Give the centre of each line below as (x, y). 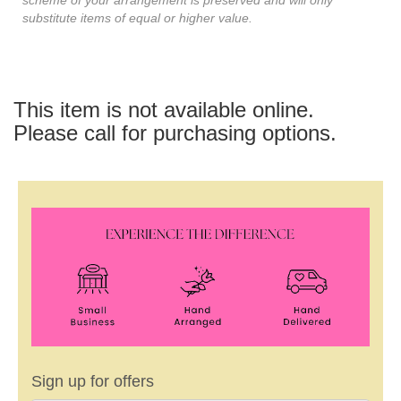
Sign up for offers (93, 381)
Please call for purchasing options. (175, 132)
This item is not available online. (164, 109)
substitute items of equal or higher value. (137, 17)
